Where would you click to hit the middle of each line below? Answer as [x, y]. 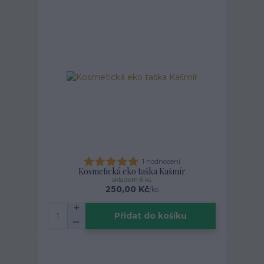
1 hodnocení [161, 161]
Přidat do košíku [151, 216]
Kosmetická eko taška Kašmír [132, 171]
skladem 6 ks [132, 180]
